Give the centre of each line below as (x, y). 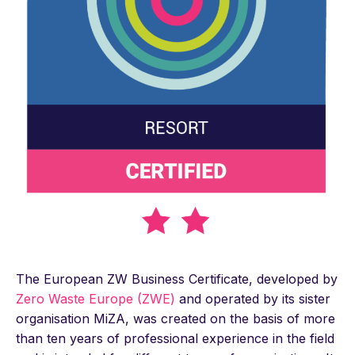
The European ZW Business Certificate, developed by (177, 279)
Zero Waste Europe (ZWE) (95, 298)
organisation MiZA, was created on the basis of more (176, 318)
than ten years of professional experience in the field (175, 338)
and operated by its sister (253, 298)
